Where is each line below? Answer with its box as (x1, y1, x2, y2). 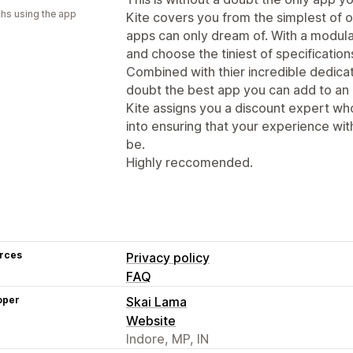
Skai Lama (126, 293, 187, 310)
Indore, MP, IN (126, 330, 209, 347)
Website (126, 312, 176, 329)
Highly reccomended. (126, 154, 253, 170)
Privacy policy (126, 249, 210, 266)
